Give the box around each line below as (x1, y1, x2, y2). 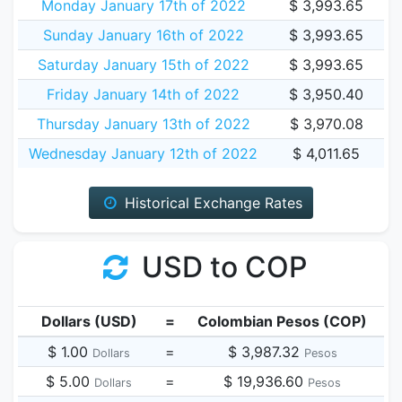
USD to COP (135, 249, 308, 284)
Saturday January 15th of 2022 (37, 56, 249, 74)
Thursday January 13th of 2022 (36, 115, 250, 133)
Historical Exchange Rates (119, 194, 302, 212)
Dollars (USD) (40, 312, 137, 330)
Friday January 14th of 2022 (47, 85, 240, 103)
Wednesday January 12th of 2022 (29, 144, 258, 162)
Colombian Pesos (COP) (197, 312, 367, 330)
